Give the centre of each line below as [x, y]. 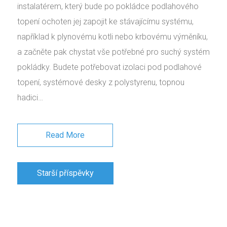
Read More [65, 135]
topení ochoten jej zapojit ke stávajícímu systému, [105, 21]
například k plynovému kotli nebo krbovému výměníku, [112, 36]
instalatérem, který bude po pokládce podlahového [108, 6]
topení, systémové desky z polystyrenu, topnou [101, 82]
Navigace [34, 167]
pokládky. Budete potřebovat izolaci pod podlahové [109, 67]
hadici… [30, 97]
